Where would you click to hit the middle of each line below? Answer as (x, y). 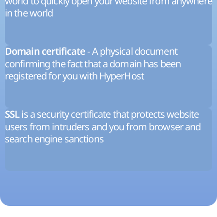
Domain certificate (45, 52)
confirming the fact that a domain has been (93, 64)
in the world (29, 13)
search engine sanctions (54, 139)
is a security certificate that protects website (109, 114)
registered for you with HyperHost (74, 76)
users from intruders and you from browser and (103, 127)
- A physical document (131, 51)
